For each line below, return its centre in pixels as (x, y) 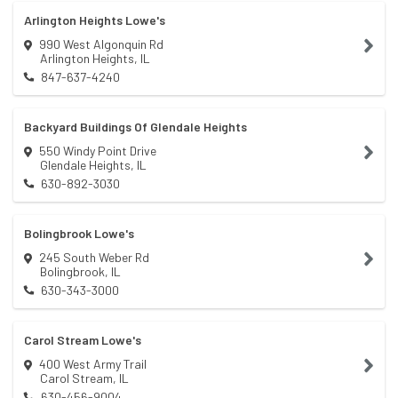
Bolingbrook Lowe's (79, 233)
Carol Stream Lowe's (83, 340)
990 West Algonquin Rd (101, 44)
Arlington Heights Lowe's (95, 20)
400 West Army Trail (93, 364)
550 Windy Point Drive (98, 151)
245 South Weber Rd (94, 257)
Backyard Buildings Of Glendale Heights (135, 127)
